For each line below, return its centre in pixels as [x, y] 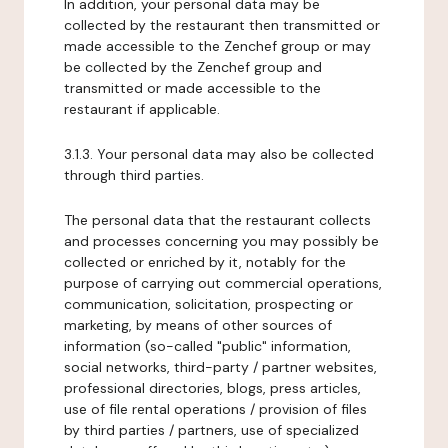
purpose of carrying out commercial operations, [223, 283]
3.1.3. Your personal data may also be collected [219, 154]
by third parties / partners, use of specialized [211, 430]
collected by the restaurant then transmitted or [222, 25]
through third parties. [134, 175]
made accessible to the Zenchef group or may [217, 46]
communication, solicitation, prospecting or [208, 304]
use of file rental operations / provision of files [215, 409]
